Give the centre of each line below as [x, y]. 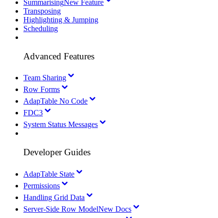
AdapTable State [49, 174]
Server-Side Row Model [61, 209]
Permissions [42, 185]
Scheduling [41, 28]
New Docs [115, 209]
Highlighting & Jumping [61, 19]
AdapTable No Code [55, 101]
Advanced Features [59, 56]
